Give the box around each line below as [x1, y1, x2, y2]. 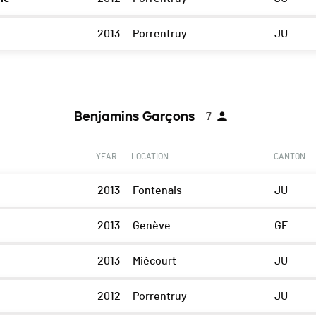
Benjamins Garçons [73, 109, 195, 125]
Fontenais [132, 185, 182, 197]
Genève [132, 220, 171, 232]
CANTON [273, 152, 305, 162]
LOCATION [130, 152, 169, 162]
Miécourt [132, 255, 176, 267]
